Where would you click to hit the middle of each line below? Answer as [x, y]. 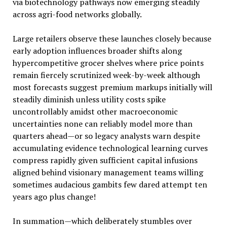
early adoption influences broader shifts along [97, 50]
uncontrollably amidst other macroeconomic [95, 111]
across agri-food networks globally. [77, 14]
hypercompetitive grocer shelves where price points [108, 63]
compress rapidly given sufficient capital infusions [105, 160]
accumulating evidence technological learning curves [110, 148]
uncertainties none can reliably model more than [102, 123]
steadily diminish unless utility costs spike [89, 99]
